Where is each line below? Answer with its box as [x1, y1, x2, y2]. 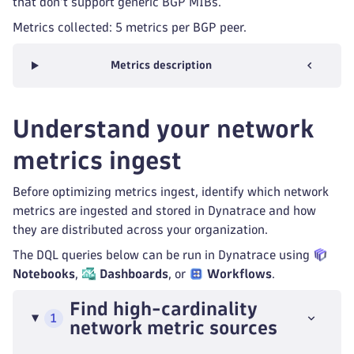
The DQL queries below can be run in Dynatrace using [13, 249, 313, 261]
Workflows [207, 268, 273, 280]
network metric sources [69, 318, 277, 337]
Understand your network [13, 117, 314, 141]
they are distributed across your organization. [13, 224, 268, 235]
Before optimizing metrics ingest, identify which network [13, 186, 329, 198]
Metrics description [111, 60, 213, 70]
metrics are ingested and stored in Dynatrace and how [13, 205, 316, 217]
